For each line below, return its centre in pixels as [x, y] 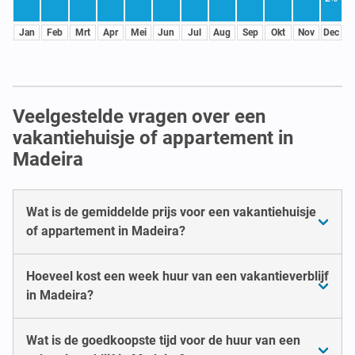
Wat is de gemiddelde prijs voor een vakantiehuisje [171, 212]
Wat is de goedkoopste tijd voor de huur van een [163, 340]
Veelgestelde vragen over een [139, 116]
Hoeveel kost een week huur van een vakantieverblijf [177, 276]
